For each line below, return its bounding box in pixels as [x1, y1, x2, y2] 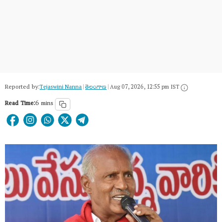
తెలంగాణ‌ [85, 81, 107, 94]
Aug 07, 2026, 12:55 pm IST [110, 81, 179, 94]
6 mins [35, 97, 53, 111]
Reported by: [5, 81, 40, 95]
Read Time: [5, 97, 35, 111]
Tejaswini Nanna [40, 81, 82, 94]
